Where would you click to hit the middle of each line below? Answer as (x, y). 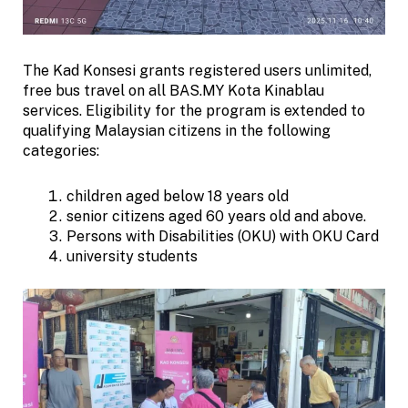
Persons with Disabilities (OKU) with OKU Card (223, 236)
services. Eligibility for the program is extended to (194, 110)
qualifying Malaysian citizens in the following (177, 130)
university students (132, 256)
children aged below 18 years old (178, 196)
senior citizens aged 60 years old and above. (218, 216)
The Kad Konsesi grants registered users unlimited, (197, 70)
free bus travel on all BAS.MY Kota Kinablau (173, 90)
